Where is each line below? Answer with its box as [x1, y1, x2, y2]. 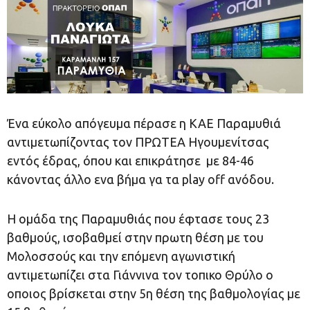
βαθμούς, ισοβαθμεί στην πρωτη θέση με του [7, 230, 264, 244]
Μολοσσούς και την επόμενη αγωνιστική [7, 248, 235, 263]
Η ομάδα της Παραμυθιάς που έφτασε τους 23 [7, 211, 269, 226]
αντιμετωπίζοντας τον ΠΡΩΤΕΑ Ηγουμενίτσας [7, 134, 269, 149]
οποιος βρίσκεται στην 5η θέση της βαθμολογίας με [7, 286, 300, 300]
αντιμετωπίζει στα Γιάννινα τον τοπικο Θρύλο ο [7, 267, 273, 282]
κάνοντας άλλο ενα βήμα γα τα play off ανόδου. [7, 172, 274, 186]
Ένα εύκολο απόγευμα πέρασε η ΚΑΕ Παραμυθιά [7, 116, 281, 130]
